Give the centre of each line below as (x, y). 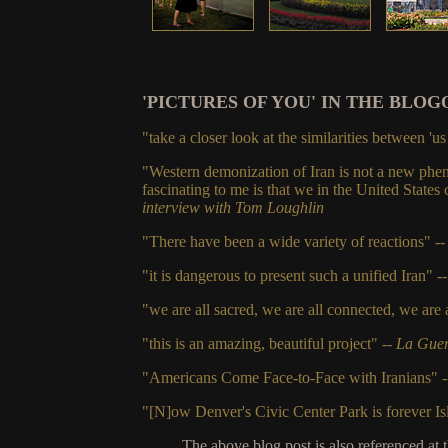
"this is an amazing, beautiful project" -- (268, 343)
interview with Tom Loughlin (232, 207)
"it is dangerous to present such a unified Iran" (289, 275)
